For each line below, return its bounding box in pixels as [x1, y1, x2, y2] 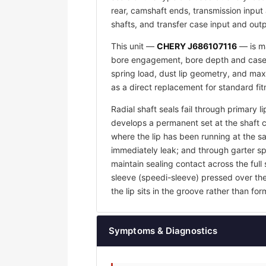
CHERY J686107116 [157, 41, 237, 52]
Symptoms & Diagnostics [109, 225, 218, 237]
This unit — [111, 41, 157, 52]
